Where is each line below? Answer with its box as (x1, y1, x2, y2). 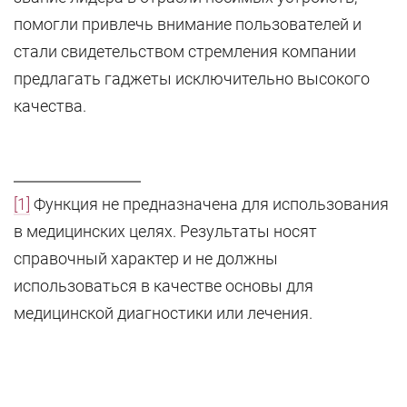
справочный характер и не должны (14, 249, 278, 268)
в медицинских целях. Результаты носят (14, 222, 317, 241)
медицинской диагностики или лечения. (14, 303, 313, 323)
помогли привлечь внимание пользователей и (14, 15, 362, 34)
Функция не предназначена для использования (30, 194, 389, 213)
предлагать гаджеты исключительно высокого (14, 69, 370, 88)
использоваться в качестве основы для (14, 276, 313, 295)
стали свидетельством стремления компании (14, 42, 356, 61)
